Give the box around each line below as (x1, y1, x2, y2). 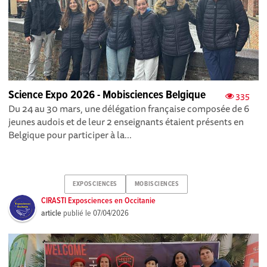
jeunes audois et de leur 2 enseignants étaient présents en (8, 113, 244, 129)
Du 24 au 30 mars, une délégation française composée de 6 (8, 100, 250, 116)
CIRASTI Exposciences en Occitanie (41, 195, 156, 206)
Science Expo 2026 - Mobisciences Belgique (8, 87, 206, 103)
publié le (61, 207, 94, 219)
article (41, 207, 62, 219)
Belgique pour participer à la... (8, 126, 132, 142)
